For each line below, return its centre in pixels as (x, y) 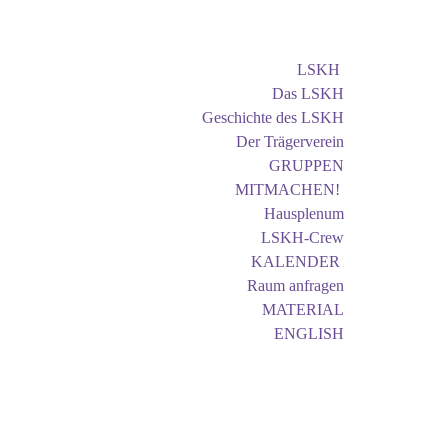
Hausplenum (304, 213)
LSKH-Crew (302, 237)
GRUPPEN (306, 165)
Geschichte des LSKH (273, 117)
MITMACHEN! (287, 189)
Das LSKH (308, 93)
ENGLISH (309, 333)
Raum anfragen (295, 285)
